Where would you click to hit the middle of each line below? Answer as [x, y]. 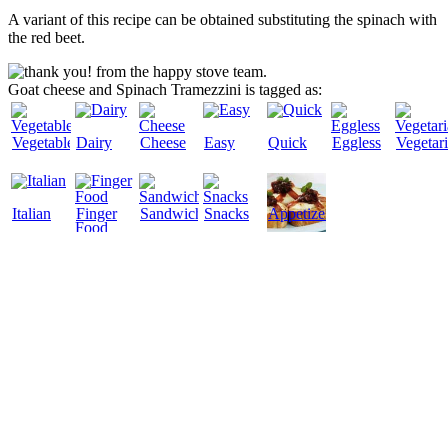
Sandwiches [178, 214]
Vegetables [46, 143]
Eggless [356, 143]
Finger [96, 214]
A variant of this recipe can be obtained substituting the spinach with [222, 20]
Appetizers [302, 214]
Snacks [226, 214]
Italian [31, 214]
